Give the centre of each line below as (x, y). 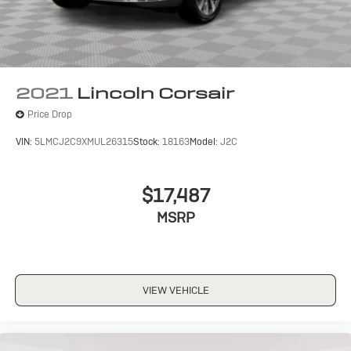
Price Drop (50, 115)
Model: (205, 142)
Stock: (148, 142)
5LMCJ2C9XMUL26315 (84, 142)
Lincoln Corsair (156, 93)
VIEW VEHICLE (175, 290)
